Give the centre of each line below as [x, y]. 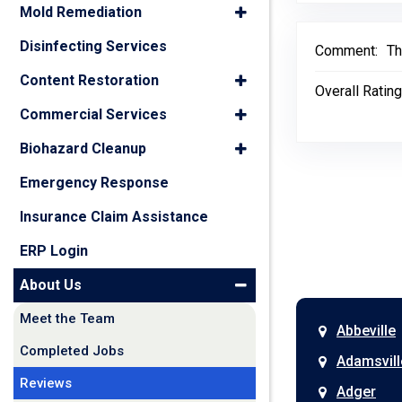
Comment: [346, 51]
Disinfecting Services [93, 46]
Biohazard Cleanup [83, 149]
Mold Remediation [81, 12]
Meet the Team [67, 319]
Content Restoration [89, 80]
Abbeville [366, 331]
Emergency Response [94, 183]
